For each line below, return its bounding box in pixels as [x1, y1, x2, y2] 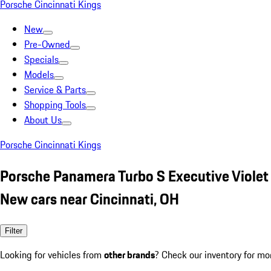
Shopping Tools [24, 97, 86, 112]
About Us [24, 113, 62, 127]
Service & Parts [24, 82, 86, 97]
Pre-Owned [24, 37, 70, 51]
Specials [24, 52, 59, 67]
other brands [104, 247, 155, 262]
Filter [5, 226, 22, 235]
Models [24, 67, 54, 82]
